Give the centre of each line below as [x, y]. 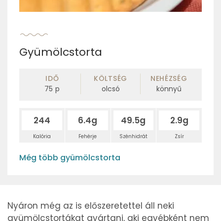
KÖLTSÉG [110, 78]
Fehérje [88, 136]
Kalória [42, 136]
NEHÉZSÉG [169, 78]
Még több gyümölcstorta [70, 157]
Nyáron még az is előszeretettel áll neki [91, 205]
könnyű [169, 89]
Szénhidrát [133, 136]
